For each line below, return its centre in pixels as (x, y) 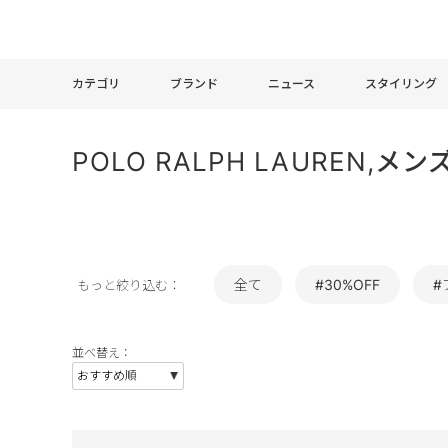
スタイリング (401, 83)
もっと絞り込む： (129, 285)
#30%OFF (347, 284)
